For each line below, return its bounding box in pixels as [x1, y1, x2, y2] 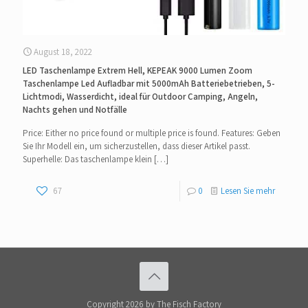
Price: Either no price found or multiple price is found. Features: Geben [23, 127, 280, 140]
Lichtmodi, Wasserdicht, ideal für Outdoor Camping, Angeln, [23, 91, 258, 103]
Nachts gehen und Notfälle [23, 104, 127, 116]
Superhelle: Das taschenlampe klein [23, 153, 152, 166]
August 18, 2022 [34, 46, 92, 58]
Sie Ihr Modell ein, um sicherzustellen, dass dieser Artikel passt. [23, 140, 250, 153]
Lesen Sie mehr [221, 185, 275, 197]
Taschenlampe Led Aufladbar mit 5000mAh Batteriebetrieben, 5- [23, 78, 275, 90]
